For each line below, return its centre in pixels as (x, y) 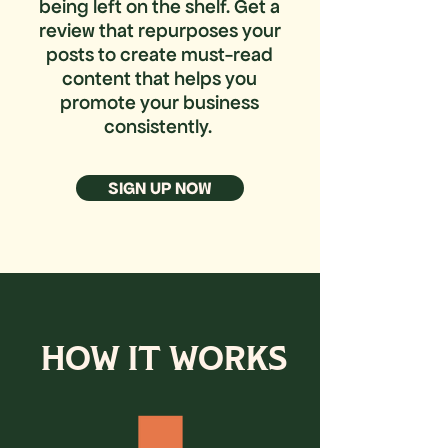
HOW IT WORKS (163, 360)
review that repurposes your (159, 30)
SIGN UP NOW (160, 187)
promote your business (159, 102)
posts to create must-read (159, 54)
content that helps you (159, 78)
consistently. (159, 126)
